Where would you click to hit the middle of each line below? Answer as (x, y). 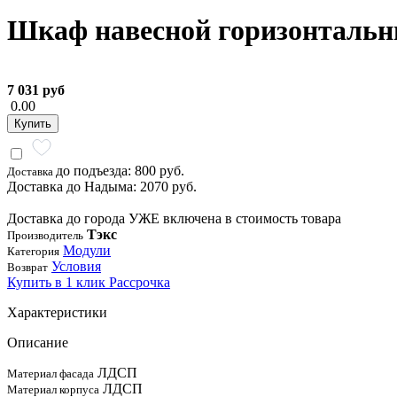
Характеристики (57, 312)
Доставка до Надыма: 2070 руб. (102, 186)
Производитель (45, 235)
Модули (87, 250)
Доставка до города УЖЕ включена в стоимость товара (174, 218)
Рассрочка (140, 282)
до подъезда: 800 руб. (120, 170)
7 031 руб (36, 90)
